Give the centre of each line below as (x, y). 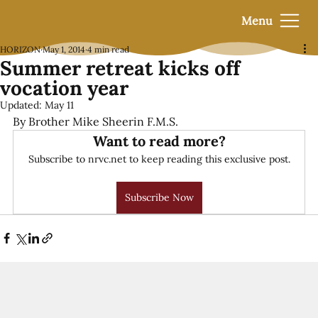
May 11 (59, 105)
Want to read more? (159, 141)
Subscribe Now (159, 197)
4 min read (108, 49)
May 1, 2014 (64, 49)
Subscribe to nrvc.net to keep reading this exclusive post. (159, 159)
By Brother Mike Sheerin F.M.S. (95, 121)
